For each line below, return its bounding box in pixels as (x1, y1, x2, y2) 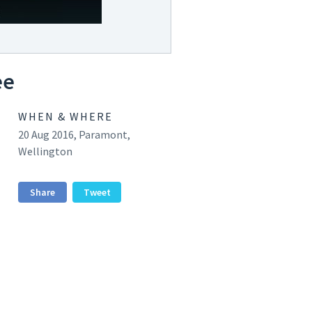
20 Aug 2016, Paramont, (18, 127, 130, 141)
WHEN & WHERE (18, 109, 113, 123)
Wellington (18, 143, 72, 158)
